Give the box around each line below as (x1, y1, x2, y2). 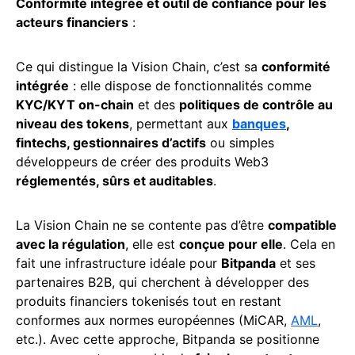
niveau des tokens (16, 115, 129, 132)
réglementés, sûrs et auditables (16, 172, 213, 189)
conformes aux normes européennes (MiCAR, (16, 311, 291, 328)
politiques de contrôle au (179, 96, 333, 113)
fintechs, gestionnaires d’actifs (16, 134, 206, 151)
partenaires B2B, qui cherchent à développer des (16, 273, 309, 290)
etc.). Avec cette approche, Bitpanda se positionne (16, 330, 319, 347)
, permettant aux (129, 115, 232, 132)
